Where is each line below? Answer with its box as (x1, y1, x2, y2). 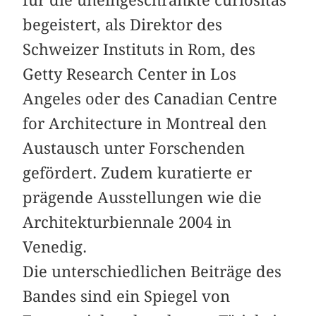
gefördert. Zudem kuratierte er (23, 164, 253, 183)
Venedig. (23, 238, 87, 257)
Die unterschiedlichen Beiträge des (23, 262, 282, 281)
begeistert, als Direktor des (23, 16, 223, 35)
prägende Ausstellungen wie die (23, 188, 262, 207)
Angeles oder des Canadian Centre (23, 90, 278, 109)
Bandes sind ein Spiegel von (23, 287, 231, 306)
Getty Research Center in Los (23, 65, 237, 84)
